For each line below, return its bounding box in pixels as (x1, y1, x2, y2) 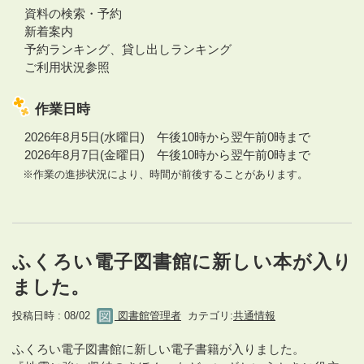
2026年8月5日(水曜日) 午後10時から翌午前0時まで (12, 129, 310, 144)
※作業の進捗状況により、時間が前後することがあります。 (12, 167, 308, 180)
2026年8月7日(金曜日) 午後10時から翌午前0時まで (12, 147, 310, 162)
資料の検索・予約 (12, 6, 122, 20)
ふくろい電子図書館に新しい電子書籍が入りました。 (12, 342, 305, 357)
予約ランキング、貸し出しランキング (12, 41, 232, 56)
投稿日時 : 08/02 (12, 309, 97, 322)
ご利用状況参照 (12, 59, 110, 74)
